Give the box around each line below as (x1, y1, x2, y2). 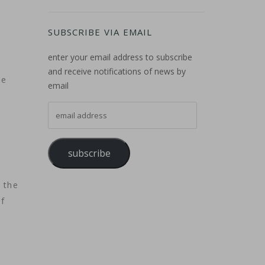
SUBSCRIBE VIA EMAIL (48, 26, 152, 38)
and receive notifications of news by (48, 66, 186, 77)
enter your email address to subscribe (48, 51, 192, 63)
